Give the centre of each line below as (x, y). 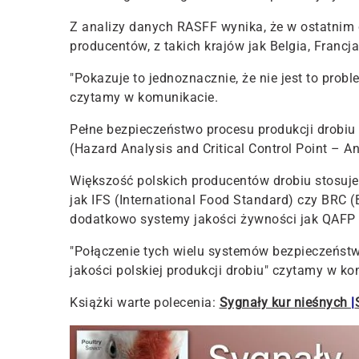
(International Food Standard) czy (216, 200)
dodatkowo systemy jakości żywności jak (196, 219)
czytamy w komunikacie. (144, 97)
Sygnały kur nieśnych (285, 302)
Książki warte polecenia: (143, 302)
